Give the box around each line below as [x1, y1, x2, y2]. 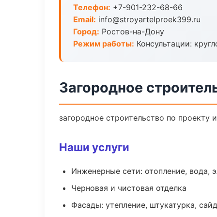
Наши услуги [59, 140, 129, 154]
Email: [73, 15, 96, 24]
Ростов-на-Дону [99, 27, 164, 36]
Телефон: [73, 2, 110, 12]
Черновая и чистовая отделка [71, 183, 186, 193]
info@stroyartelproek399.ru [96, 15, 201, 24]
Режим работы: [73, 39, 134, 48]
